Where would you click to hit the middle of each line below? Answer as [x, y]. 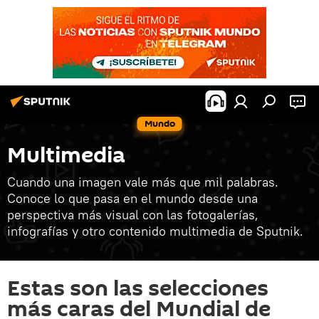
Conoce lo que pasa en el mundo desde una [132, 198]
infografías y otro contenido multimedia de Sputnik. [155, 231]
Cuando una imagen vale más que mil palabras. [143, 182]
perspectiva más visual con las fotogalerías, [133, 215]
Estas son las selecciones [138, 289]
